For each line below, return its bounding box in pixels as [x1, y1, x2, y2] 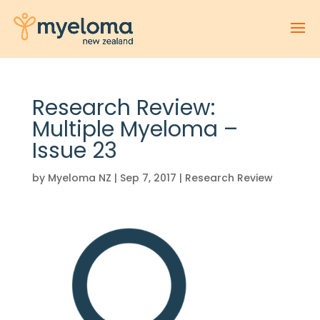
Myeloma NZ [47, 171, 111, 185]
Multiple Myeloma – [31, 114, 238, 144]
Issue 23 [31, 136, 117, 166]
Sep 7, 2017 [119, 171, 176, 185]
